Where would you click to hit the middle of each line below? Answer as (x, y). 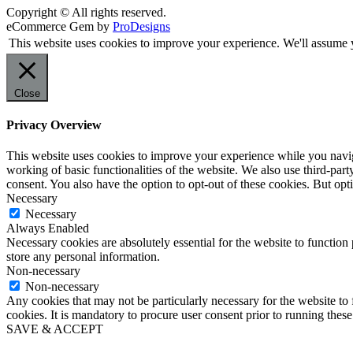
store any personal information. (83, 257)
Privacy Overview (54, 124)
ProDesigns (141, 27)
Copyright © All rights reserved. (86, 13)
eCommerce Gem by (59, 27)
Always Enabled (48, 229)
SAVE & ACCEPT (55, 329)
